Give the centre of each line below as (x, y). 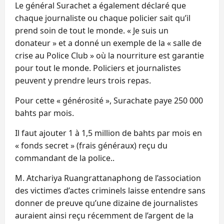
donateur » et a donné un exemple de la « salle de (108, 43)
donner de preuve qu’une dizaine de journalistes (106, 203)
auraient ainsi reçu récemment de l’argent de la (104, 215)
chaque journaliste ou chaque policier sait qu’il (103, 18)
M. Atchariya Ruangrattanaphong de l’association (108, 178)
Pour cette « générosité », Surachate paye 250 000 (109, 100)
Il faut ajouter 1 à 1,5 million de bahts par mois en (108, 133)
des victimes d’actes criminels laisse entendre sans (110, 190)
